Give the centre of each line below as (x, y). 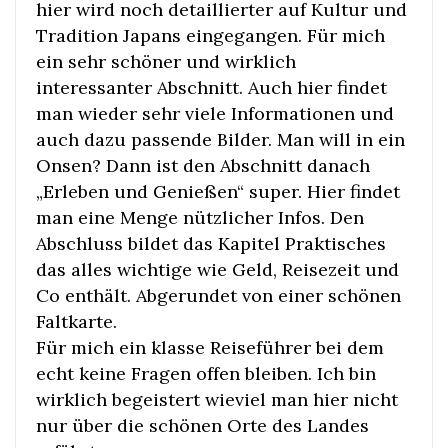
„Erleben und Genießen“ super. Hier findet (218, 191)
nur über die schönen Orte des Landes (202, 425)
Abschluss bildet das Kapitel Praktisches (211, 243)
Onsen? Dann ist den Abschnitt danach (203, 165)
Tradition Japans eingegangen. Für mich (210, 35)
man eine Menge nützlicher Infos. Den (200, 217)
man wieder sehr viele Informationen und (215, 113)
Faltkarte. (76, 321)
